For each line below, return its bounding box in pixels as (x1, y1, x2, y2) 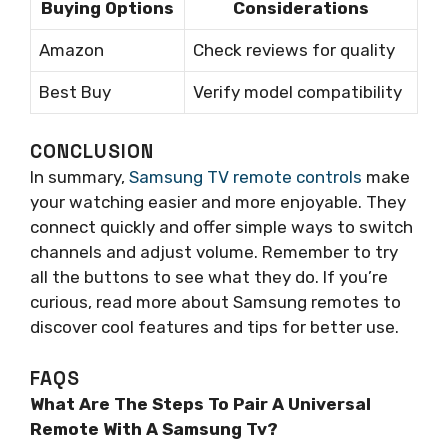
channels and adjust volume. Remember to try (30, 242, 398, 263)
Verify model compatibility (193, 81, 402, 102)
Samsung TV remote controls (129, 167, 362, 188)
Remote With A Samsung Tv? (30, 418, 278, 439)
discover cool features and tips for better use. (30, 317, 399, 338)
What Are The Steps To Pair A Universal (30, 393, 371, 414)
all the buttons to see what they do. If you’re (30, 267, 388, 288)
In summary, (30, 167, 129, 188)
